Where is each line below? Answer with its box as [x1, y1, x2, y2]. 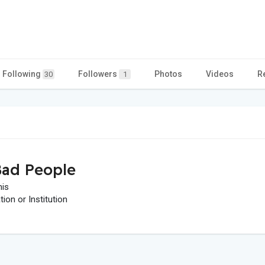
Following [2, 69, 43, 79]
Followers [78, 69, 119, 79]
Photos [154, 69, 182, 79]
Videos [206, 69, 234, 79]
